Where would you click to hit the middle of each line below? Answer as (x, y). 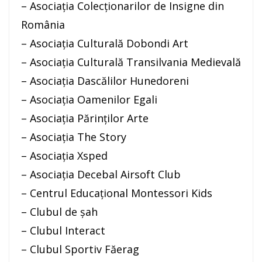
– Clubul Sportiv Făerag (80, 249)
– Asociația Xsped (64, 156)
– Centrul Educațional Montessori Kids (117, 193)
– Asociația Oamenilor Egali (89, 100)
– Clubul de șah (59, 212)
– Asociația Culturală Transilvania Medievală (131, 62)
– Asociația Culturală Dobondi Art (105, 44)
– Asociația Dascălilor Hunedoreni (105, 81)
